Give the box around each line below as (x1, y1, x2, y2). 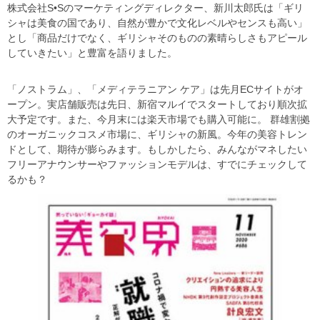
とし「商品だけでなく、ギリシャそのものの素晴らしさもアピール (7, 32, 307, 44)
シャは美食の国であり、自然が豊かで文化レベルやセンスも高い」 (7, 17, 307, 29)
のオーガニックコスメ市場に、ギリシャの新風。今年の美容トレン (7, 129, 307, 140)
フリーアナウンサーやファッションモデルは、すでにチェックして (7, 159, 307, 170)
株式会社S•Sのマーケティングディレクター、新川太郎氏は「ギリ (7, 2, 304, 14)
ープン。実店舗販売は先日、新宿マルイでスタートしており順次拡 (7, 99, 307, 110)
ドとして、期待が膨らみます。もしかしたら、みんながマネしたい (7, 144, 307, 155)
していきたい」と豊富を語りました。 (7, 47, 177, 59)
